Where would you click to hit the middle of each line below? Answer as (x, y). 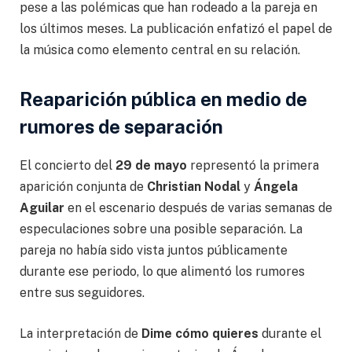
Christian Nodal (194, 187)
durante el (290, 333)
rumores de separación (121, 127)
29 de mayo (151, 166)
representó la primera (253, 166)
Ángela (276, 187)
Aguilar (42, 208)
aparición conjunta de (83, 187)
